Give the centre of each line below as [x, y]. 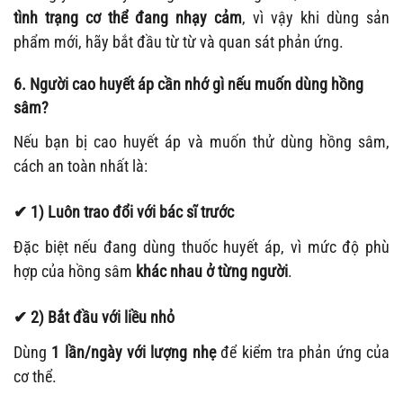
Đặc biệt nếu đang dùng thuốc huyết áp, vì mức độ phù [201, 246]
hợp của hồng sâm [75, 271]
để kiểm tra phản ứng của [303, 352]
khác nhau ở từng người [212, 271]
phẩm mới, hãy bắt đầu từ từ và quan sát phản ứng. [179, 41]
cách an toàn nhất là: [81, 166]
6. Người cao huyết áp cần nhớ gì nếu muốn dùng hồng [188, 84]
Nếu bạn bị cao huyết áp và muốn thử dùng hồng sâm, [201, 141]
